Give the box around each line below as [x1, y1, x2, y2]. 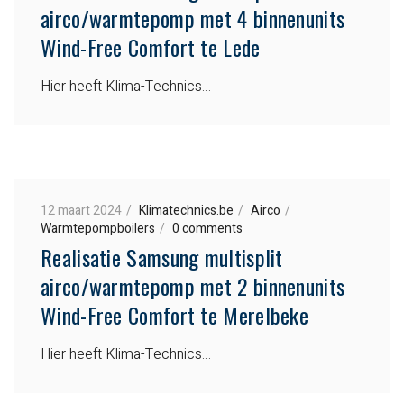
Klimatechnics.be [139, 200, 234, 220]
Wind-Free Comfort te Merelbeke [41, 298, 308, 331]
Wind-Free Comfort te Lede [41, 30, 261, 63]
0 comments [172, 218, 243, 238]
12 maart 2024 [41, 200, 122, 220]
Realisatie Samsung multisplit [41, 240, 283, 273]
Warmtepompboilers [41, 218, 155, 238]
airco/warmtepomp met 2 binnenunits [41, 269, 345, 302]
